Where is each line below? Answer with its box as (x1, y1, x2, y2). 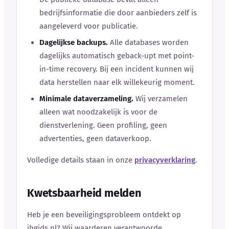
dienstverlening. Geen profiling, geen (39, 120, 167, 130)
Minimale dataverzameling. (39, 94, 133, 103)
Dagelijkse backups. (39, 37, 108, 47)
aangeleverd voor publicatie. (39, 21, 138, 31)
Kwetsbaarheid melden (27, 186, 141, 200)
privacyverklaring (134, 155, 195, 165)
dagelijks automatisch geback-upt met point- (39, 51, 194, 60)
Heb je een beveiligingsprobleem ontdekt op (27, 210, 181, 219)
